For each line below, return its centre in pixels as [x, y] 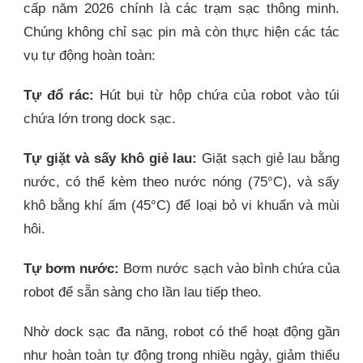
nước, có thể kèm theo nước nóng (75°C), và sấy [181, 182]
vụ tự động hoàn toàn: [90, 56]
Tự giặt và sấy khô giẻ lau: [111, 159]
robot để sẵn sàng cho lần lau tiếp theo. [143, 293]
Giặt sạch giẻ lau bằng [269, 159]
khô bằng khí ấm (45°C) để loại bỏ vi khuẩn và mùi [181, 206]
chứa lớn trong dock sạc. [100, 119]
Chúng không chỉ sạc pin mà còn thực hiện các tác [181, 32]
